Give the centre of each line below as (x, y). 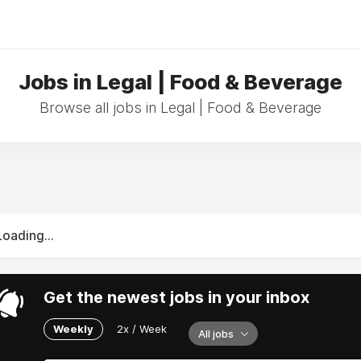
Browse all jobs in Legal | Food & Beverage (180, 108)
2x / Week (142, 328)
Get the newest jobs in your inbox (176, 297)
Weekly (73, 328)
